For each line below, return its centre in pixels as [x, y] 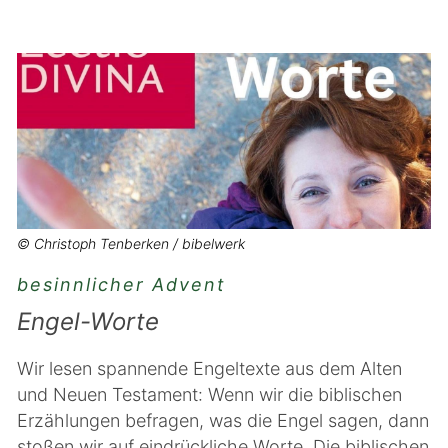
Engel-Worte [88, 321]
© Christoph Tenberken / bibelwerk [131, 243]
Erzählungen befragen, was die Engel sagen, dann [223, 420]
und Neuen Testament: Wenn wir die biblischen [209, 394]
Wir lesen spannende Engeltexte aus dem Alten [209, 368]
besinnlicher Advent [121, 284]
